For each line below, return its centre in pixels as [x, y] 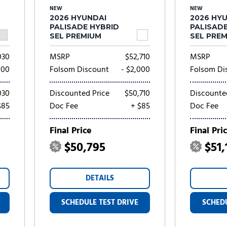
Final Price [71, 131]
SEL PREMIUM [76, 36]
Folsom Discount [80, 70]
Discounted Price [80, 94]
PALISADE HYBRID [85, 27]
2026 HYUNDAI [78, 18]
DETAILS [100, 178]
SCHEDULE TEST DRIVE [100, 203]
